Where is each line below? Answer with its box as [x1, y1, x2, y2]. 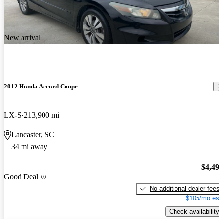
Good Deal [4, 173, 38, 181]
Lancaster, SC [11, 131, 54, 139]
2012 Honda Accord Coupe [4, 83, 78, 90]
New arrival [4, 33, 41, 42]
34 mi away [11, 142, 47, 151]
